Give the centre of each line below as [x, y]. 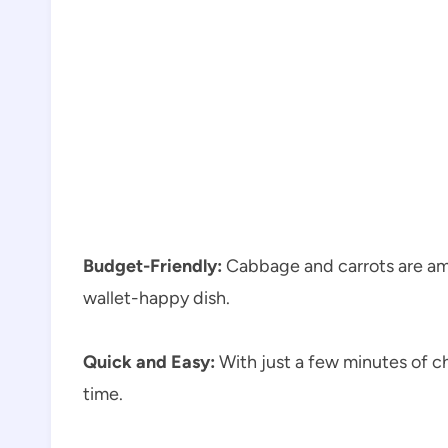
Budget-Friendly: [152, 265]
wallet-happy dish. [156, 297]
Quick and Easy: [149, 361]
